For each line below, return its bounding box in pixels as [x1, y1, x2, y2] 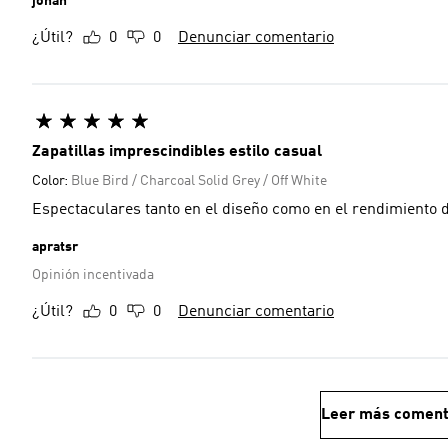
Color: [32, 174, 71, 188]
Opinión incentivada [32, 268, 154, 282]
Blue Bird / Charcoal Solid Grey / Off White [71, 174, 327, 188]
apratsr [32, 240, 78, 254]
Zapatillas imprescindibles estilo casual [32, 144, 322, 160]
